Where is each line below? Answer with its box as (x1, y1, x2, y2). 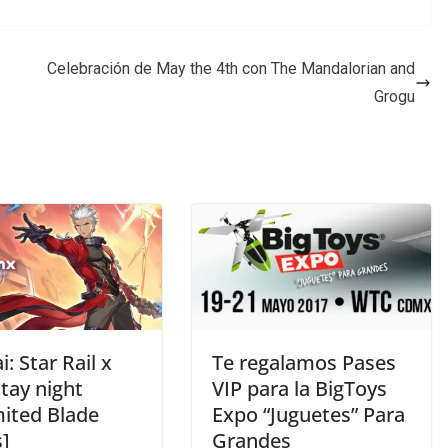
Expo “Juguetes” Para (212, 401, 405, 429)
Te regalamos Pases (212, 349, 396, 377)
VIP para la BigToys (212, 375, 387, 403)
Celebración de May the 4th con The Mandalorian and (47, 59, 415, 79)
